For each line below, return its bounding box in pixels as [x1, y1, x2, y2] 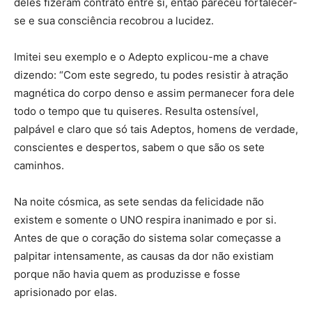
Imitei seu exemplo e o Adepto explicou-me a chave [14, 50, 269, 63]
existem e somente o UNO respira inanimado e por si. [14, 213, 276, 226]
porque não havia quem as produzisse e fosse [14, 267, 240, 281]
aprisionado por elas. [14, 286, 117, 299]
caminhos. [14, 159, 64, 172]
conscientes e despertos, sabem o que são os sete [14, 141, 265, 154]
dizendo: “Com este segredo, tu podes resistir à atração [14, 68, 288, 81]
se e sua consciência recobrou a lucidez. [14, 14, 214, 27]
